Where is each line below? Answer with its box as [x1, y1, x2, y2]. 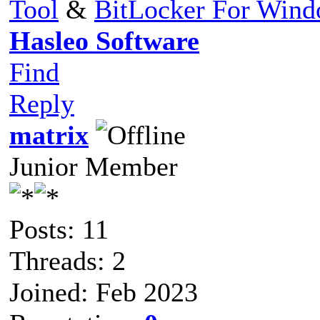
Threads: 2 [9, 245, 126, 276]
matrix [9, 119, 89, 150]
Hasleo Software [9, 25, 199, 56]
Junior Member [9, 151, 178, 181]
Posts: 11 [9, 214, 109, 244]
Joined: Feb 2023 [9, 276, 198, 307]
